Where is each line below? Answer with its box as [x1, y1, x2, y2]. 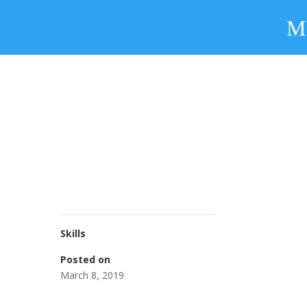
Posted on [60, 253, 110, 266]
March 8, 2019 [60, 269, 124, 282]
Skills [60, 227, 86, 240]
